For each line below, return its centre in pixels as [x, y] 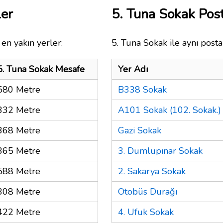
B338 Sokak [142, 89]
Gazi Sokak [140, 130]
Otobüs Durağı [148, 191]
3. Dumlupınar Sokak [160, 151]
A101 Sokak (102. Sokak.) [169, 110]
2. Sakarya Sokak [152, 171]
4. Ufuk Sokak [146, 212]
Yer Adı [133, 69]
